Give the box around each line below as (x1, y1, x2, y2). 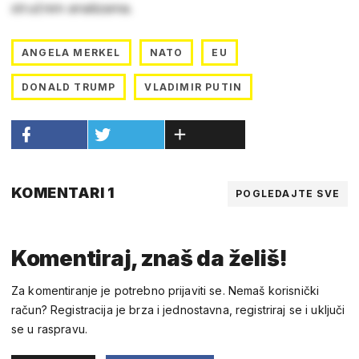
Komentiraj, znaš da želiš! (11, 244, 288, 272)
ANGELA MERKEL (22, 46, 121, 58)
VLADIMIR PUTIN (144, 80, 243, 93)
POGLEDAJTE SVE (236, 187, 340, 200)
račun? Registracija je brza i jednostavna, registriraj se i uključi (11, 302, 345, 317)
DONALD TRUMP (22, 80, 116, 93)
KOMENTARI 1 (11, 184, 115, 201)
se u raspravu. (11, 321, 87, 336)
